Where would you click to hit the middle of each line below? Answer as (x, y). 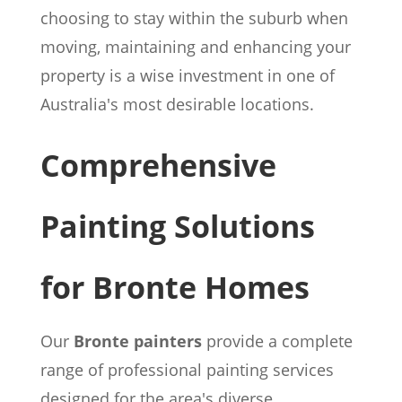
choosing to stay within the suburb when (194, 18)
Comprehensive (158, 165)
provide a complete (277, 341)
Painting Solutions (177, 226)
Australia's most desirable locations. (177, 104)
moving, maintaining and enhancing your (195, 47)
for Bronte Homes (175, 287)
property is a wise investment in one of (187, 75)
